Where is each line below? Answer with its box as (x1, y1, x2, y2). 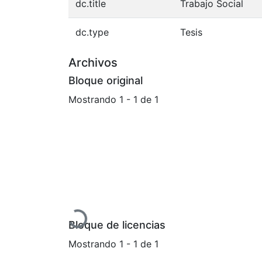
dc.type (75, 26, 109, 38)
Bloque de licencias (68, 219, 166, 232)
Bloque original (68, 74, 143, 87)
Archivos (68, 56, 118, 70)
